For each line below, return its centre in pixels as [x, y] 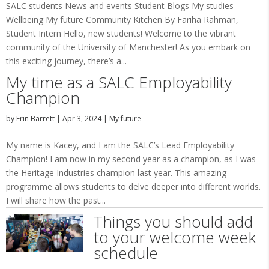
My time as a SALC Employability [119, 82]
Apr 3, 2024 [82, 119]
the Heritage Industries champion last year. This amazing [116, 173]
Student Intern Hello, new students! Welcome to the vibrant [121, 33]
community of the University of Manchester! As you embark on [128, 47]
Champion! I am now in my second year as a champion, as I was [131, 159]
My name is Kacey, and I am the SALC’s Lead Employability [120, 145]
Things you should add [173, 222]
